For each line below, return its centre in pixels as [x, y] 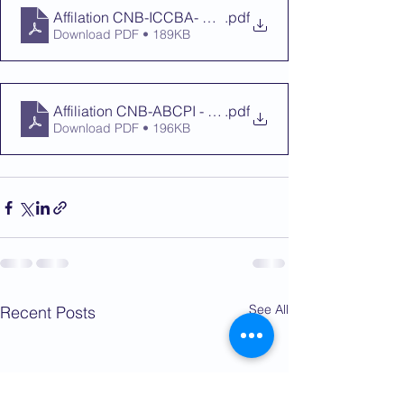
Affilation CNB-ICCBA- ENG [143, 17]
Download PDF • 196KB [122, 128]
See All [269, 309]
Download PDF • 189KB [122, 34]
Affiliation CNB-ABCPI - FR [139, 111]
